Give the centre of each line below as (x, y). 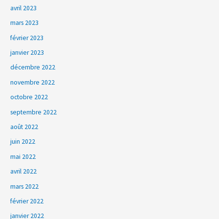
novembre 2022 (33, 82)
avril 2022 (24, 172)
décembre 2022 (33, 67)
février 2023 (27, 38)
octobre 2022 (29, 97)
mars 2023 (25, 23)
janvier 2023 (27, 53)
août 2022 (24, 127)
